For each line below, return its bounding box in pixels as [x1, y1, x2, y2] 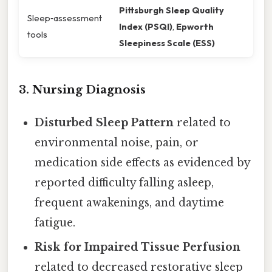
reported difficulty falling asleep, [35, 176, 214, 190]
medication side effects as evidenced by [35, 156, 251, 170]
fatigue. [35, 216, 76, 230]
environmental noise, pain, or [35, 136, 199, 150]
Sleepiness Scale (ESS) [119, 37, 215, 49]
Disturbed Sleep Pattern [35, 116, 174, 130]
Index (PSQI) [119, 21, 172, 33]
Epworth [176, 21, 214, 33]
